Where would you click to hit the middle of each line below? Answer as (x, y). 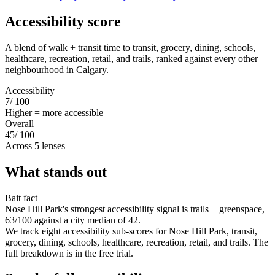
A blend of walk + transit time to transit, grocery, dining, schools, (130, 47)
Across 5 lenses (35, 145)
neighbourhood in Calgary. (57, 69)
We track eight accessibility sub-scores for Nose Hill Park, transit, (131, 231)
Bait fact (21, 198)
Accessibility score (63, 21)
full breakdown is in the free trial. (69, 253)
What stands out (56, 172)
